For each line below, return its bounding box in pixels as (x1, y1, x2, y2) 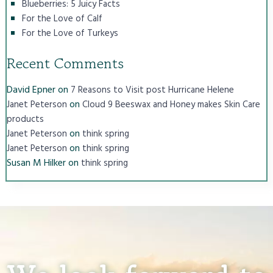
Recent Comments (6, 52, 124, 74)
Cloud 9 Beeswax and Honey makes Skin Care (82, 97, 260, 112)
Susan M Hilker (6, 155, 66, 171)
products (6, 112, 44, 127)
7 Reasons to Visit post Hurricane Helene (70, 82, 234, 97)
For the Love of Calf (21, 11, 102, 26)
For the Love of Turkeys (21, 26, 118, 41)
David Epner (6, 82, 55, 98)
